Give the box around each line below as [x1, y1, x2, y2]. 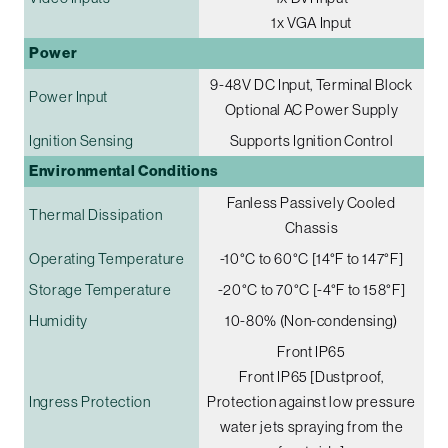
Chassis [284, 219, 339, 237]
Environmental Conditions [29, 162, 219, 181]
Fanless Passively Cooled [227, 194, 396, 212]
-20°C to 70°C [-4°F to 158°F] [217, 281, 406, 299]
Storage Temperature [29, 281, 172, 299]
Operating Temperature [29, 250, 185, 268]
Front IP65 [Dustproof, [239, 368, 384, 386]
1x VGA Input [271, 14, 352, 32]
